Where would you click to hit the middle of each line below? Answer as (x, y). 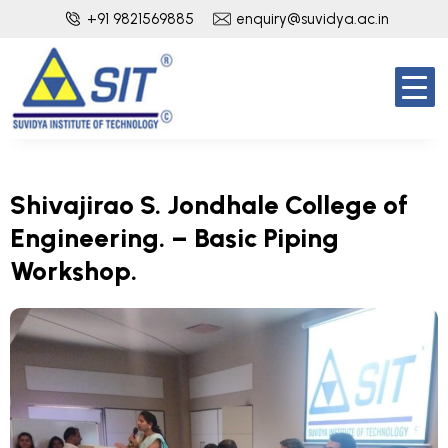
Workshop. (73, 271)
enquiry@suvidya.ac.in (312, 19)
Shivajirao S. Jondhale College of (209, 205)
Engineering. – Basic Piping (174, 238)
